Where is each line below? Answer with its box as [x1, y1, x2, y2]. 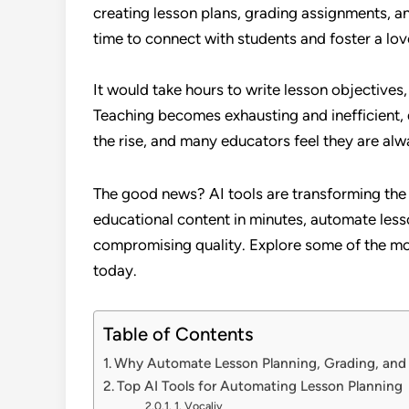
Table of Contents [103, 323, 254, 346]
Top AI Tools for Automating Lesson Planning [117, 377, 404, 394]
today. [93, 261, 137, 279]
